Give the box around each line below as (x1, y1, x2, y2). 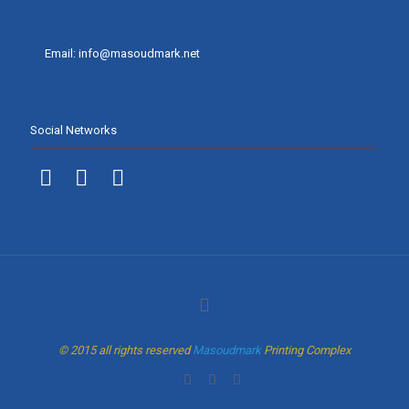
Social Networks (30, 123, 117, 138)
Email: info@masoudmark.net (45, 47, 200, 61)
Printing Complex (261, 342, 351, 357)
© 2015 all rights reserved (58, 342, 193, 357)
